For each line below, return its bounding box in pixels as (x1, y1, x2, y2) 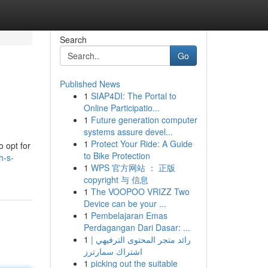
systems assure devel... (83, 126, 173, 138)
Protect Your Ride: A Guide (90, 138, 193, 150)
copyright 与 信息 (83, 173, 148, 185)
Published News (59, 78, 120, 90)
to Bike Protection (83, 150, 150, 162)
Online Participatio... (83, 102, 160, 114)
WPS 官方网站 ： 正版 (90, 162, 175, 173)
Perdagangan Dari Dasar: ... (83, 221, 190, 233)
